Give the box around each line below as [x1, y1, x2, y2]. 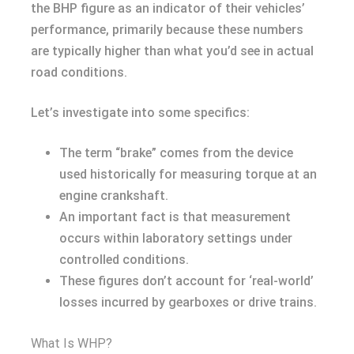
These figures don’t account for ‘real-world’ [59, 273, 314, 289]
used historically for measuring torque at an [59, 167, 317, 183]
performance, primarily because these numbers [31, 22, 303, 38]
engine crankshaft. [59, 188, 168, 204]
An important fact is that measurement [59, 209, 291, 225]
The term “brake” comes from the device [59, 145, 293, 161]
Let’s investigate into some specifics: [31, 105, 250, 121]
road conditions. [31, 65, 127, 81]
